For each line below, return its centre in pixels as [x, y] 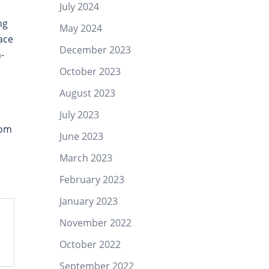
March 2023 [86, 158]
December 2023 [95, 50]
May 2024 [80, 28]
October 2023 [90, 71]
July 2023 [79, 115]
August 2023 [87, 93]
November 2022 [95, 223]
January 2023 [88, 201]
